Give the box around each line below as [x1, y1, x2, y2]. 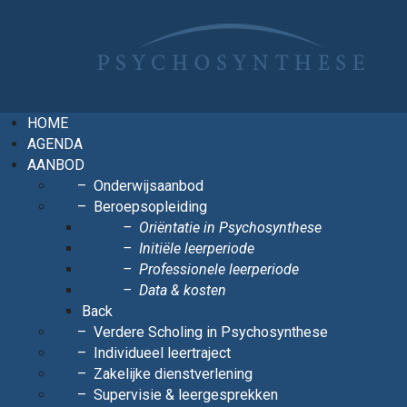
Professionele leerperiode [139, 260, 299, 278]
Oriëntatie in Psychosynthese [139, 218, 322, 236]
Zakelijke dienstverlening [94, 364, 253, 382]
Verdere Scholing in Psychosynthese [94, 323, 328, 341]
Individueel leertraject [94, 343, 231, 362]
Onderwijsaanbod [94, 176, 203, 194]
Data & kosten [139, 281, 226, 299]
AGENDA [27, 134, 83, 153]
